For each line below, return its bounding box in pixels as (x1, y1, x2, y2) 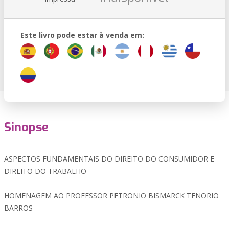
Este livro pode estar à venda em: (20, 30, 144, 40)
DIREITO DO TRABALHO (4, 166, 86, 176)
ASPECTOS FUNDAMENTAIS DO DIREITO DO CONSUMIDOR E (4, 154, 214, 164)
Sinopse (4, 119, 49, 135)
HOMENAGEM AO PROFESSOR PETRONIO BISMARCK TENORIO (4, 191, 219, 200)
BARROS (4, 203, 33, 213)
